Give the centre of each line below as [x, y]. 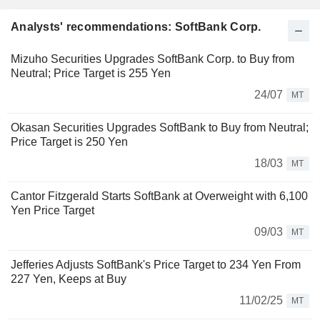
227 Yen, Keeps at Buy [69, 279]
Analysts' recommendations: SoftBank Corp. [136, 26]
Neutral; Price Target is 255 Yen [91, 73]
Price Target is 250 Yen [69, 141]
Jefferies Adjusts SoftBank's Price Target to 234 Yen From [156, 264]
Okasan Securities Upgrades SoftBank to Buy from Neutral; [160, 127]
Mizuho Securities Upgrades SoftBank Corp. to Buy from [152, 59]
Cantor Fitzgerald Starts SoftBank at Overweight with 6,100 [159, 196]
